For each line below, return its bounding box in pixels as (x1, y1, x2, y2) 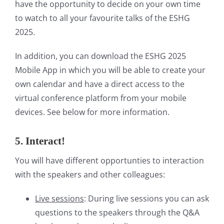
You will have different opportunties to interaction (15, 154, 204, 166)
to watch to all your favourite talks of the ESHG (15, 12, 190, 23)
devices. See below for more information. (15, 106, 169, 117)
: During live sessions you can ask (84, 192, 209, 204)
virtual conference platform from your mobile (15, 92, 186, 103)
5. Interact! (15, 134, 65, 147)
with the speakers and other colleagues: (15, 168, 165, 180)
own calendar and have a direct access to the (15, 78, 184, 89)
